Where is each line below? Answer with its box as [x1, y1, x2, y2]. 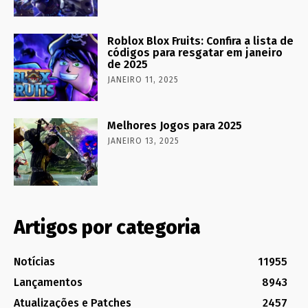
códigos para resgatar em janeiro [107, 46, 283, 60]
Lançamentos [14, 276, 82, 289]
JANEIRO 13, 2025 [107, 136, 180, 146]
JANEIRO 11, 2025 [107, 75, 179, 85]
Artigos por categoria [14, 216, 201, 239]
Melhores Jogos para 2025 [107, 119, 243, 133]
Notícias [14, 255, 55, 269]
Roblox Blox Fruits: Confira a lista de [107, 34, 294, 48]
